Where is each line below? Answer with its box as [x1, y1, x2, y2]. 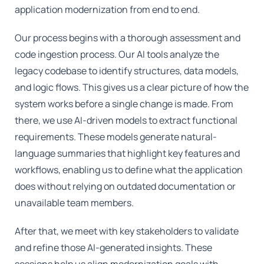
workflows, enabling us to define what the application [15, 163, 243, 176]
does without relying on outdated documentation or [15, 179, 236, 193]
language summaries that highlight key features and [15, 146, 240, 160]
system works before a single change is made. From [15, 97, 234, 110]
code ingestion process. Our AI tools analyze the [15, 47, 220, 61]
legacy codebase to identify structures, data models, [15, 64, 239, 77]
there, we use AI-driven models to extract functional [15, 113, 238, 127]
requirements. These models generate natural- [15, 130, 217, 143]
